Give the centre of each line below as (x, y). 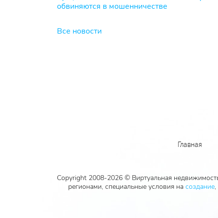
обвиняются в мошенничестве (112, 7)
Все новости (79, 31)
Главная (190, 145)
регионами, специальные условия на (127, 187)
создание (200, 187)
